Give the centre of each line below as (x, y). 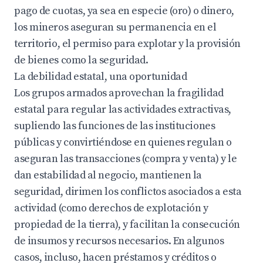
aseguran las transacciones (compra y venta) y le (126, 159)
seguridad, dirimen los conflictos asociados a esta (128, 192)
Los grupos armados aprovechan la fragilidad (119, 93)
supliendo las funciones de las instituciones (115, 126)
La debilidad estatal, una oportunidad (101, 77)
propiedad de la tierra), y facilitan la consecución (127, 225)
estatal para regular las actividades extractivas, (123, 109)
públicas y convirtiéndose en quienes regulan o (123, 142)
